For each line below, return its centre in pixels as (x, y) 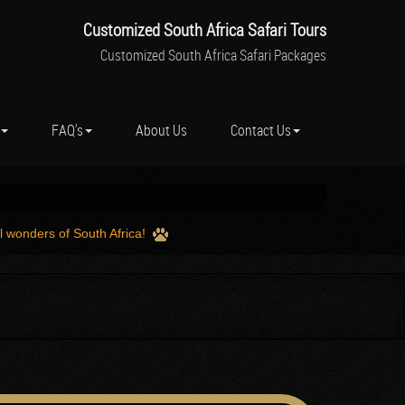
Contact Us (261, 130)
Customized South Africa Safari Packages (213, 55)
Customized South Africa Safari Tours (205, 30)
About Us (161, 130)
